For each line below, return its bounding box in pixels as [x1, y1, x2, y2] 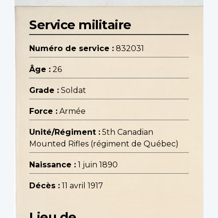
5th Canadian [102, 127, 153, 137]
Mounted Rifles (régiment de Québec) [29, 139, 179, 149]
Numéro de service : [29, 44, 114, 54]
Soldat [61, 86, 86, 95]
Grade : [29, 86, 59, 95]
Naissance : [29, 160, 76, 170]
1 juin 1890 [78, 160, 118, 170]
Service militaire [29, 17, 131, 33]
